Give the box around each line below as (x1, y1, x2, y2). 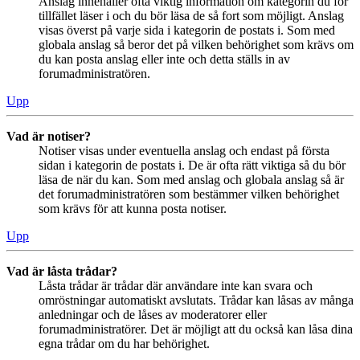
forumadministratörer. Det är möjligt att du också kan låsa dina (39, 321, 353, 336)
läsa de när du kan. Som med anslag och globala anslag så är (39, 172, 344, 186)
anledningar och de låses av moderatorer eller (39, 307, 267, 321)
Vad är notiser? (6, 129, 91, 143)
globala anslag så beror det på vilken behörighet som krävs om (39, 37, 354, 51)
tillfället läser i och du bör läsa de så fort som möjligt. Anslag (39, 8, 344, 22)
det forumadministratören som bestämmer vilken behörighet (39, 186, 339, 201)
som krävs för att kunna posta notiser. (39, 201, 227, 215)
